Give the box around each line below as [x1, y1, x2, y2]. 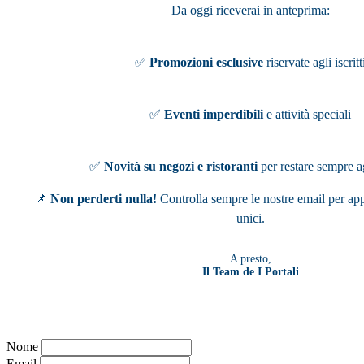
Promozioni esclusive [149, 54, 263, 69]
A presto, [229, 252, 271, 265]
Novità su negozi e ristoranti [104, 158, 258, 173]
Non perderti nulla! [50, 191, 157, 206]
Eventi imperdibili [164, 106, 263, 121]
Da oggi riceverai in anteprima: [171, 2, 330, 17]
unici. [236, 210, 265, 225]
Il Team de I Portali [201, 265, 299, 278]
